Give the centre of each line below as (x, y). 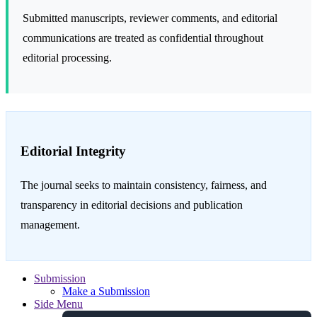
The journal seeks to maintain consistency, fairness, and (144, 185)
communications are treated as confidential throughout (143, 38)
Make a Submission (106, 292)
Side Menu (58, 304)
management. (50, 225)
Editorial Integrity (73, 151)
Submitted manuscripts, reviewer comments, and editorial (150, 18)
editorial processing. (67, 57)
